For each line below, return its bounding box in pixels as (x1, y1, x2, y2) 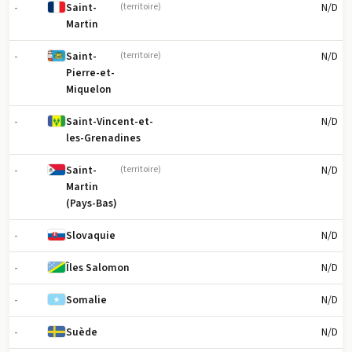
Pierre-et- (66, 65, 115, 81)
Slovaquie (66, 228, 116, 244)
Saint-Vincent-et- (66, 114, 154, 130)
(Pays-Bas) (66, 196, 118, 211)
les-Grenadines (66, 130, 141, 146)
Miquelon (66, 82, 112, 97)
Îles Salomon (66, 260, 130, 276)
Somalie (66, 292, 108, 308)
